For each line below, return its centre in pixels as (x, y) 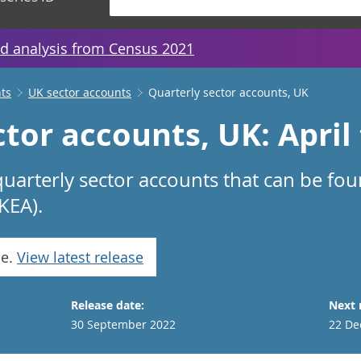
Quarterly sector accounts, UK (228, 92)
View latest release (80, 257)
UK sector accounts (80, 92)
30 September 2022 (123, 324)
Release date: (108, 305)
